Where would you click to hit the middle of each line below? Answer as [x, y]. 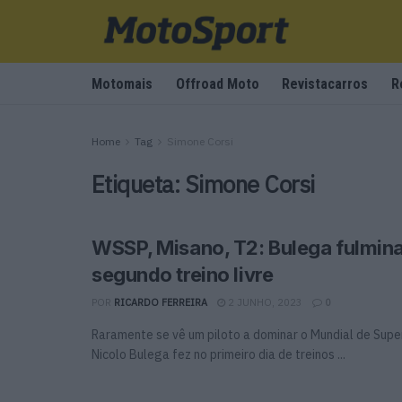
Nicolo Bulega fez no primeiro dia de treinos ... [218, 354]
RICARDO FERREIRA [161, 302]
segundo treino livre [183, 275]
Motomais [122, 84]
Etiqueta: [138, 184]
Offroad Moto [217, 84]
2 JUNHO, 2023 [264, 302]
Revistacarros [325, 84]
